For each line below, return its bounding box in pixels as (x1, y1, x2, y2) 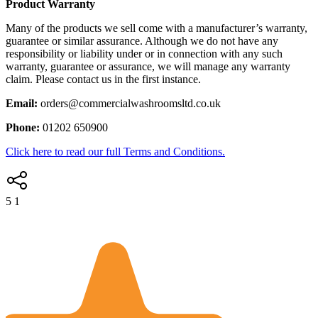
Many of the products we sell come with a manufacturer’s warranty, (6, 22, 307, 34)
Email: (6, 97, 40, 109)
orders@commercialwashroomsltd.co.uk (40, 97, 221, 109)
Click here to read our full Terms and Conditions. (6, 146, 225, 158)
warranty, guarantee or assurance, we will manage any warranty (6, 60, 290, 72)
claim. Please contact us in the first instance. (6, 73, 201, 85)
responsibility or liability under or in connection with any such (6, 48, 283, 60)
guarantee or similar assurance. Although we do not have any (6, 35, 278, 47)
